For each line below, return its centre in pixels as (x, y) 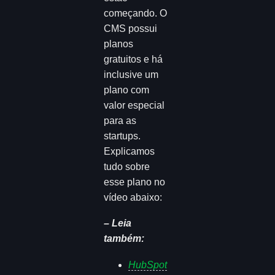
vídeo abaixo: (133, 197)
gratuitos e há (134, 59)
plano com (127, 90)
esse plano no (135, 182)
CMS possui (131, 28)
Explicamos (130, 151)
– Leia (118, 223)
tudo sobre (127, 166)
